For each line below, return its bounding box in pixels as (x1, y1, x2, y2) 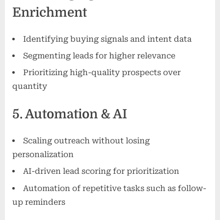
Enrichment (12, 5, 87, 20)
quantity (12, 82, 47, 91)
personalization (12, 150, 74, 160)
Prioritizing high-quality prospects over (23, 68, 181, 78)
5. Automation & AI (12, 107, 127, 122)
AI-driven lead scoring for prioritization (23, 166, 179, 176)
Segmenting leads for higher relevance (23, 51, 175, 60)
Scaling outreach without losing (23, 136, 150, 146)
